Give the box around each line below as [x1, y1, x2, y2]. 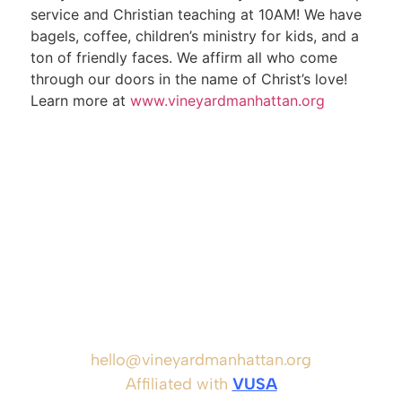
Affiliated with [125, 373, 232, 394]
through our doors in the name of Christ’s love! [30, 70, 347, 89]
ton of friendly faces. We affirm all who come [30, 48, 337, 67]
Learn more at [30, 92, 130, 110]
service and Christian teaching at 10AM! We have [30, 5, 362, 24]
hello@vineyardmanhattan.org [91, 349, 311, 370]
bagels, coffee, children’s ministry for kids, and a [30, 27, 359, 46]
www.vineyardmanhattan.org [129, 92, 325, 110]
